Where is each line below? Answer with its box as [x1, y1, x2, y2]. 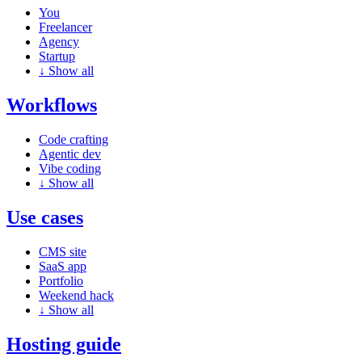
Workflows [6, 95, 97, 116]
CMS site [39, 245, 86, 259]
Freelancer [39, 20, 92, 35]
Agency [39, 35, 79, 49]
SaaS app [39, 259, 86, 273]
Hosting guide [6, 333, 121, 355]
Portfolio [39, 274, 83, 288]
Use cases [6, 207, 83, 229]
